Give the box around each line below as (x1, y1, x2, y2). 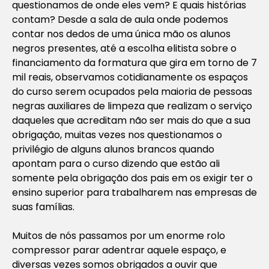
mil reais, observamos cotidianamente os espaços (12, 70, 248, 84)
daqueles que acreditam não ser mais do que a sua (12, 113, 250, 127)
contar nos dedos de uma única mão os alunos (12, 26, 231, 41)
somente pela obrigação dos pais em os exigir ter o (12, 171, 253, 185)
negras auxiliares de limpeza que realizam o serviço (12, 98, 252, 113)
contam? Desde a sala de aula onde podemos (12, 12, 228, 26)
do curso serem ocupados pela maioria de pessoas (12, 84, 252, 98)
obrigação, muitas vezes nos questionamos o (12, 127, 222, 142)
